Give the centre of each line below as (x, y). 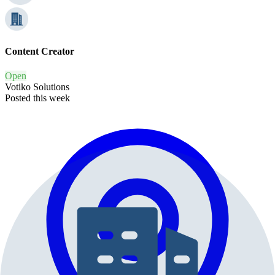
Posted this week (37, 98)
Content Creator (40, 52)
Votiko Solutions (37, 87)
